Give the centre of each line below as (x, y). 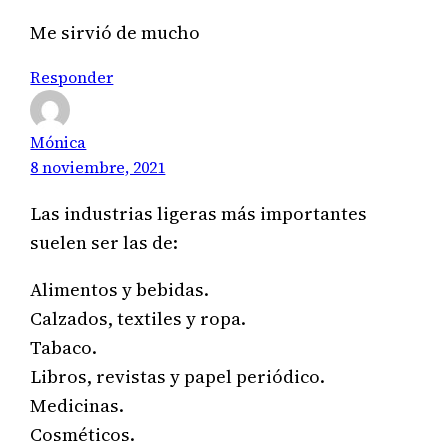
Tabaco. (64, 348)
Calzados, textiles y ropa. (138, 319)
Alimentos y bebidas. (120, 290)
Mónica (58, 142)
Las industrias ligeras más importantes (199, 213)
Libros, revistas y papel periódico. (178, 377)
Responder (72, 77)
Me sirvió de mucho (115, 33)
